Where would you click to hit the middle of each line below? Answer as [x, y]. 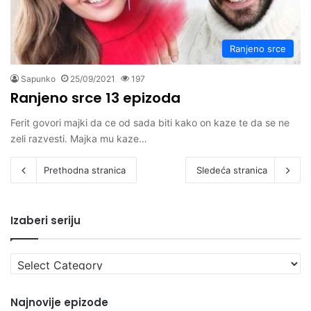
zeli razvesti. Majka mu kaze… [79, 138]
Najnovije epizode [59, 302]
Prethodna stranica [85, 170]
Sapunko [38, 78]
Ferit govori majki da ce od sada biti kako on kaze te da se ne [150, 122]
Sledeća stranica [232, 170]
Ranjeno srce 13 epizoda [95, 98]
